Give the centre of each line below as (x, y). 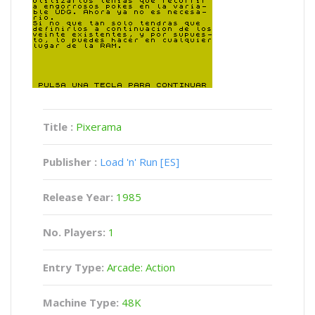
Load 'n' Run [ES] (140, 162)
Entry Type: (73, 267)
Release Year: (79, 197)
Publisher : (70, 162)
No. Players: (76, 232)
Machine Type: (81, 302)
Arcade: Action (140, 267)
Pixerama (99, 127)
